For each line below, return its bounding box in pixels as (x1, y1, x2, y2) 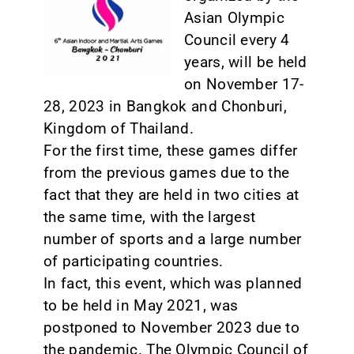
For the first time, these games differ (43, 141, 298, 160)
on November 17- (183, 74, 304, 93)
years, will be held (183, 52, 307, 71)
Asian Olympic (183, 8, 284, 27)
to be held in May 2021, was (43, 296, 239, 314)
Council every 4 (183, 30, 290, 49)
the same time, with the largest (43, 207, 256, 226)
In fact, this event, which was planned (43, 273, 303, 292)
